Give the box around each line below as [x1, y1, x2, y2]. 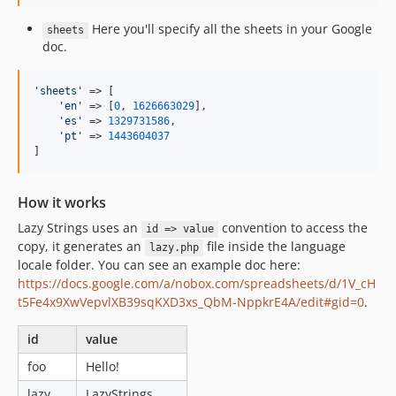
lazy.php [148, 241, 199, 255]
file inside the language [202, 238, 346, 255]
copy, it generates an [18, 238, 145, 255]
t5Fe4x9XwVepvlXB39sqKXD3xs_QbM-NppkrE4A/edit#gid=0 [18, 293, 364, 311]
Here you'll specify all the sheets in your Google [88, 20, 372, 38]
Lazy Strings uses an [18, 219, 141, 237]
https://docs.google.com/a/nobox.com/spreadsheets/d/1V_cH [18, 275, 376, 293]
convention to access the [217, 219, 368, 237]
